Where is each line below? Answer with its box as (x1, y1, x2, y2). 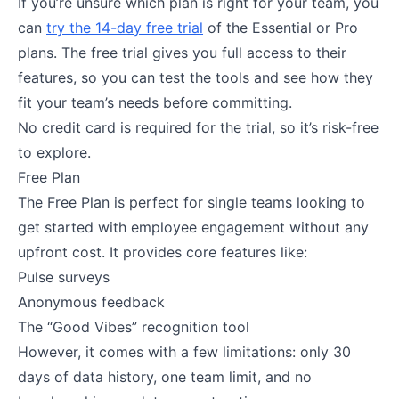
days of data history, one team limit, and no (18, 367, 312, 386)
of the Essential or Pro (203, 18, 358, 37)
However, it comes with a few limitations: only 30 (18, 342, 351, 361)
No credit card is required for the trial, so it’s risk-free (18, 118, 379, 136)
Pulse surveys (18, 267, 110, 286)
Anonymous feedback (18, 292, 165, 311)
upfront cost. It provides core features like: (18, 242, 307, 261)
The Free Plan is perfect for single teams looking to (18, 192, 365, 211)
